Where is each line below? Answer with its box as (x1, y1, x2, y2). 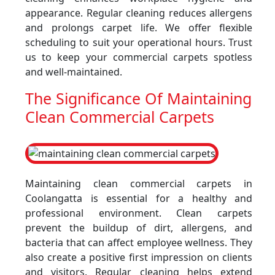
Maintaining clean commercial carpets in (25, 177, 252, 190)
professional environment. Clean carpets (25, 206, 252, 220)
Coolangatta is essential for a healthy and (25, 192, 252, 205)
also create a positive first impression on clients (25, 250, 252, 264)
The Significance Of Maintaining (25, 88, 252, 109)
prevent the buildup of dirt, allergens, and (25, 221, 252, 234)
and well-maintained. (25, 65, 122, 79)
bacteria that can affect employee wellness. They (25, 236, 252, 249)
